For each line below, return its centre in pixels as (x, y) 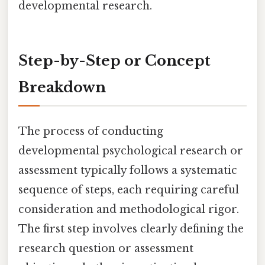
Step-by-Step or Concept (114, 60)
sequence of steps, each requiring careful (129, 190)
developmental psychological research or (131, 151)
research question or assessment (106, 249)
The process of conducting (91, 132)
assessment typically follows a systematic (128, 171)
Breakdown (62, 87)
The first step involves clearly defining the (131, 229)
